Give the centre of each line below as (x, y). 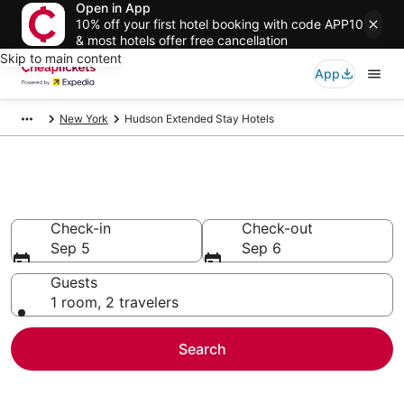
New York (84, 119)
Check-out (277, 228)
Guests (74, 282)
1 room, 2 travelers (115, 302)
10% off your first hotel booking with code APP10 (220, 24)
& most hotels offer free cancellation (182, 40)
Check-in (81, 228)
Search (202, 349)
